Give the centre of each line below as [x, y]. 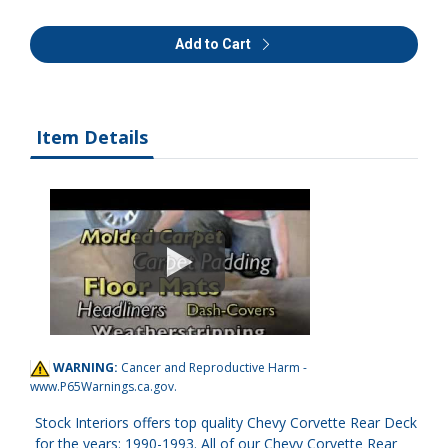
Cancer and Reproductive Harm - [214, 367]
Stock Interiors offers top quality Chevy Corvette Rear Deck [226, 422]
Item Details [92, 137]
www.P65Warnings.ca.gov [102, 386]
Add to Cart [214, 44]
